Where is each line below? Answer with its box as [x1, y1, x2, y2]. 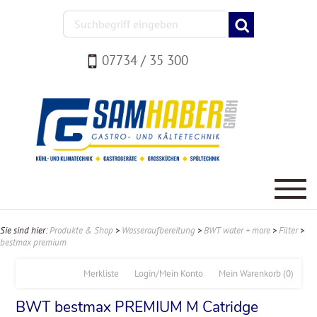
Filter [279, 224, 298, 236]
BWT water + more [204, 224, 270, 236]
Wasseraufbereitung [122, 224, 195, 236]
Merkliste [83, 267, 119, 279]
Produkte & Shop [50, 224, 113, 236]
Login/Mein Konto [134, 267, 203, 279]
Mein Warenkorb [218, 267, 281, 279]
